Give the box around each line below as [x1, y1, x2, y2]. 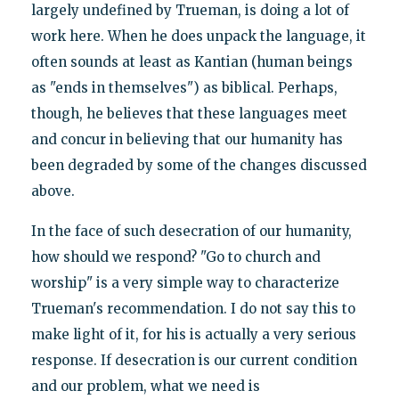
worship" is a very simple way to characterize [30, 273, 339, 291]
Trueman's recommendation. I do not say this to [30, 299, 355, 317]
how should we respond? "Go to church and [30, 248, 321, 265]
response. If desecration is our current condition [30, 351, 357, 369]
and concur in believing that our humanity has [30, 130, 343, 148]
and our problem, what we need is [30, 377, 260, 395]
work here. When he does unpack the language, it [30, 27, 366, 45]
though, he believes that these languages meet [30, 104, 347, 122]
